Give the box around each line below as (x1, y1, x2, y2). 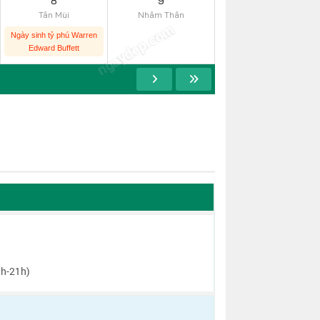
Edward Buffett (29, 44, 79, 52)
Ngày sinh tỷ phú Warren (11, 31, 97, 39)
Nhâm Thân (138, 9, 184, 20)
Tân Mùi (39, 9, 69, 20)
